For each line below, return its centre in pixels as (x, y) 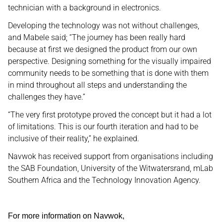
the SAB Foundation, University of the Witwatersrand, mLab (111, 168)
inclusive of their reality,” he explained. (75, 139)
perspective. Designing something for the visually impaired (110, 61)
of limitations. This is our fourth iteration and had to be (103, 127)
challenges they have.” (47, 97)
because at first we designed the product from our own (103, 49)
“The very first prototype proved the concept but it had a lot (110, 115)
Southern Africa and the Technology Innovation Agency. (105, 180)
